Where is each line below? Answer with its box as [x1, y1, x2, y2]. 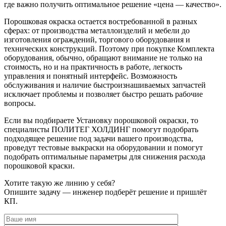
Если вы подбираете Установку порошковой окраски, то [4, 116, 198, 125]
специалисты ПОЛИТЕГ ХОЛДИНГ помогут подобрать [4, 125, 198, 134]
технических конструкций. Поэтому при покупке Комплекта [4, 44, 214, 53]
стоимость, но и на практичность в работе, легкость [4, 62, 182, 71]
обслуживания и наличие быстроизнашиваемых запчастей [4, 80, 206, 89]
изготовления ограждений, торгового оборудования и [4, 35, 190, 44]
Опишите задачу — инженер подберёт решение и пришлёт [4, 187, 207, 196]
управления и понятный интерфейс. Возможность [4, 71, 177, 80]
